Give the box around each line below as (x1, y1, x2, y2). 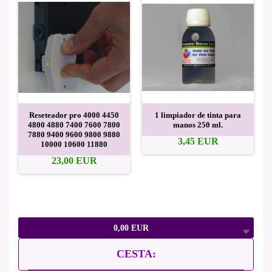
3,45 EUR (177, 135, 219, 146)
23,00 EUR (51, 155, 97, 166)
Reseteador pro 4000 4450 (29, 110, 119, 120)
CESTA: (116, 247, 156, 260)
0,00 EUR (114, 223, 149, 233)
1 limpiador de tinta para (155, 110, 241, 120)
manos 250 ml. (173, 120, 223, 129)
